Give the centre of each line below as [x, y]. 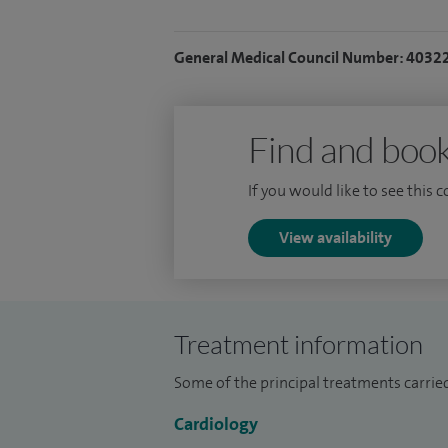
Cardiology [216, 424]
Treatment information [298, 344]
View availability [335, 237]
